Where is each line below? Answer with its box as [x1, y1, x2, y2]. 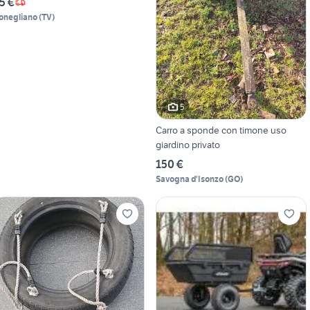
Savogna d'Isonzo [155, 174, 224, 185]
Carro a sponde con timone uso [155, 124, 286, 137]
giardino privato [155, 138, 220, 152]
